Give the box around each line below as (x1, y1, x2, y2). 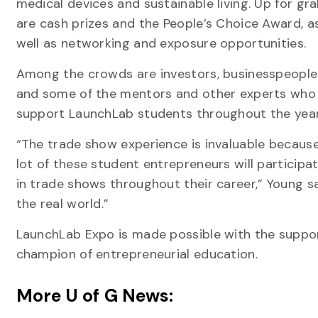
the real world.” (16, 195, 109, 212)
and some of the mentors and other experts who (16, 85, 316, 102)
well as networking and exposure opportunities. (16, 35, 307, 52)
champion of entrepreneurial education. (16, 246, 258, 263)
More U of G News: (16, 284, 174, 307)
